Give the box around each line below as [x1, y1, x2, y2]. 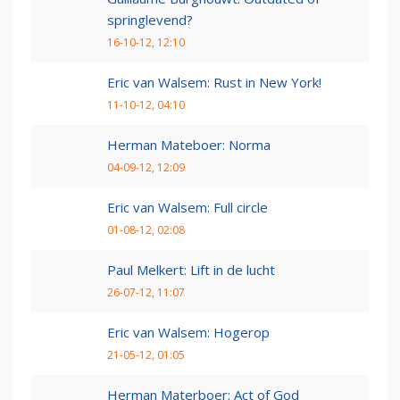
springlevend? [107, 11, 193, 29]
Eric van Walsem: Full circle [107, 198, 268, 217]
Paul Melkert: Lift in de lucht [107, 261, 275, 279]
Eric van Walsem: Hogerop [107, 323, 270, 342]
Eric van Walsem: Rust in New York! [107, 73, 321, 92]
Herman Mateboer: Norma [107, 136, 271, 154]
